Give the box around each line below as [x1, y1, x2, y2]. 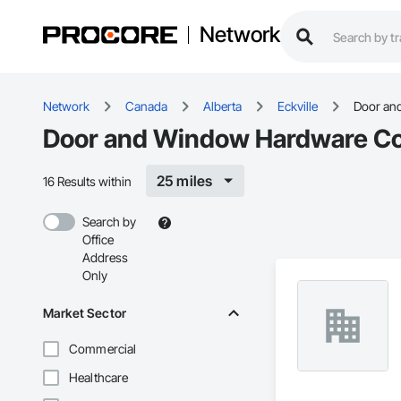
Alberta [203, 98, 242, 115]
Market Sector [43, 305, 126, 321]
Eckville [277, 98, 318, 115]
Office [82, 232, 114, 248]
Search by [82, 214, 136, 230]
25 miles [157, 172, 213, 191]
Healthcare [69, 370, 129, 386]
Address [82, 250, 128, 266]
